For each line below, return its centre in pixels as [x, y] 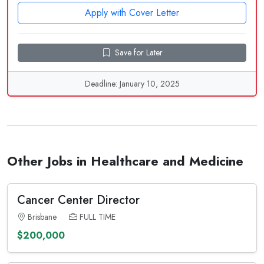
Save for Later [138, 52]
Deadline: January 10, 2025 [132, 84]
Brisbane [42, 217]
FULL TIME [98, 217]
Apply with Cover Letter [132, 13]
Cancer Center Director [78, 200]
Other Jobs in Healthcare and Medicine [125, 161]
